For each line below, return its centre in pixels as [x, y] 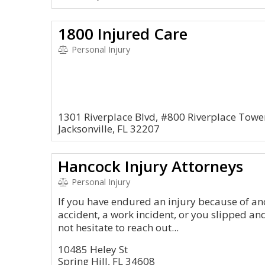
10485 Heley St [93, 249]
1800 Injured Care [123, 34]
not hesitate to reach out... [118, 227]
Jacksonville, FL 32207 [109, 129]
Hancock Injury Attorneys [151, 166]
